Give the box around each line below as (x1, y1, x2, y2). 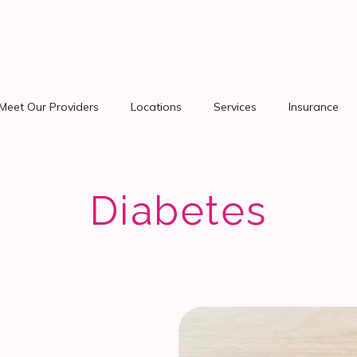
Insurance (288, 100, 339, 114)
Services (214, 100, 257, 114)
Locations (131, 100, 182, 114)
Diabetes (89, 187, 268, 234)
